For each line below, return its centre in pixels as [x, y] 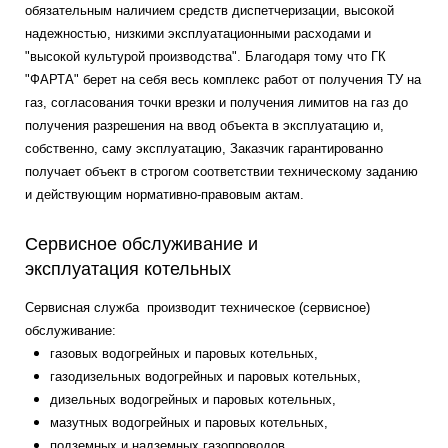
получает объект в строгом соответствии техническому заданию [221, 171]
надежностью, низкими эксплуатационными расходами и [198, 33]
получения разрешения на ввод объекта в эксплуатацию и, [204, 125]
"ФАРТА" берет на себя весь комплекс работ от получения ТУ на [223, 79]
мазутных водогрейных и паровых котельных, [189, 422]
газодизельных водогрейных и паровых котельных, [205, 376]
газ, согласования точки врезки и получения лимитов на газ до [216, 102]
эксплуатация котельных [130, 269]
